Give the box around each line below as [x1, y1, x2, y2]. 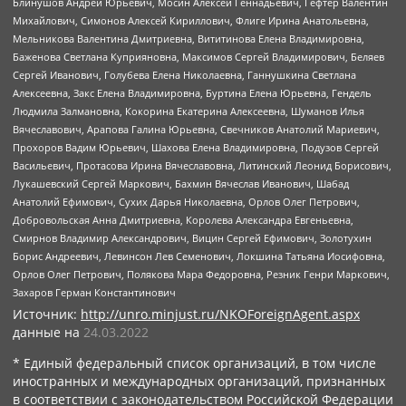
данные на [13, 324, 83, 342]
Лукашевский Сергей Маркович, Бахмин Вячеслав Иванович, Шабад [13, 177, 349, 191]
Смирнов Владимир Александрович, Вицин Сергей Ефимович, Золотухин [13, 231, 372, 246]
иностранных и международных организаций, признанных [13, 372, 385, 391]
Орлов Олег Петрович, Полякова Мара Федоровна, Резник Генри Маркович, [13, 267, 390, 282]
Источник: [13, 305, 81, 324]
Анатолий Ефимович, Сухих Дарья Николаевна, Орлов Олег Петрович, [13, 195, 360, 209]
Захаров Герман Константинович [13, 285, 176, 300]
